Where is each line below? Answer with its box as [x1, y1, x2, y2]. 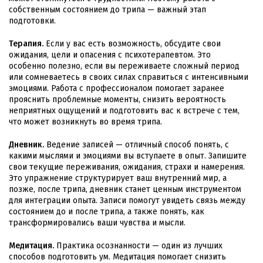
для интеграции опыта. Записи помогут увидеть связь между [9, 195, 245, 205]
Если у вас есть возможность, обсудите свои [43, 38, 221, 49]
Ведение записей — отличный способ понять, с [44, 139, 229, 150]
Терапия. [9, 38, 43, 49]
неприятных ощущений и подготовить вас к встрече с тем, [9, 105, 240, 116]
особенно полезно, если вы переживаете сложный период [9, 60, 240, 71]
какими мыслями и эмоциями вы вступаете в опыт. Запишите [9, 150, 247, 161]
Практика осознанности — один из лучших [54, 240, 222, 251]
